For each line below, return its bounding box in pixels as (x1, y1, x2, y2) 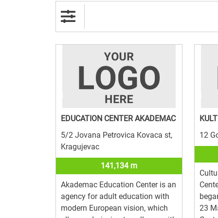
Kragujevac (61, 142, 99, 151)
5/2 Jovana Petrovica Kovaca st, (61, 130, 172, 140)
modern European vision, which (61, 203, 168, 213)
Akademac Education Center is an (61, 180, 176, 189)
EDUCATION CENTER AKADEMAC (61, 113, 176, 123)
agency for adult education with (61, 191, 169, 201)
